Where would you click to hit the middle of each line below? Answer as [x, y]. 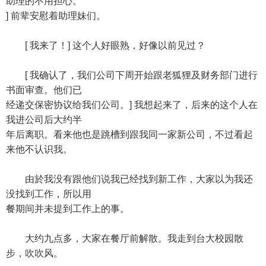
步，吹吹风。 [34, 253]
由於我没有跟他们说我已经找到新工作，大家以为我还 [129, 179]
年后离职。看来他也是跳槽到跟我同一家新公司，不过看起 [129, 134]
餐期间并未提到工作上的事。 [68, 209]
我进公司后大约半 [44, 120]
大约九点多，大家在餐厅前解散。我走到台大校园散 [125, 238]
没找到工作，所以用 [49, 194]
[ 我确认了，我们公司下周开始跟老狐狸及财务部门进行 [132, 75]
